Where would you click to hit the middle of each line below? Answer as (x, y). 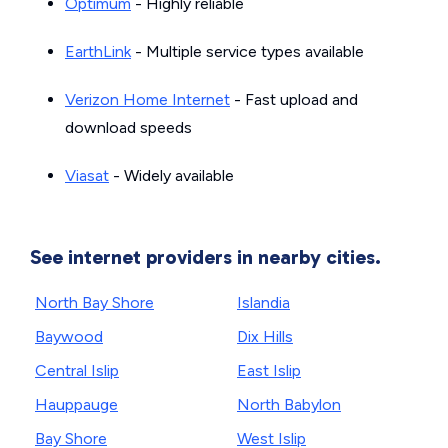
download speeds (128, 127)
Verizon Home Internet (147, 99)
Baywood (69, 336)
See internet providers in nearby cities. (205, 257)
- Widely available (171, 175)
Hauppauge (76, 404)
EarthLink (98, 51)
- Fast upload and (294, 99)
